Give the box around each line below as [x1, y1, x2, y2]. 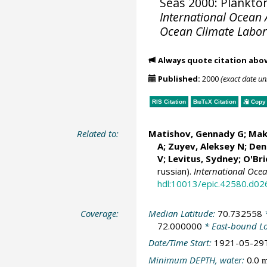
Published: [157, 73, 200, 84]
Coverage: [80, 207, 119, 219]
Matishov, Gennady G [148, 128, 244, 139]
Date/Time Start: [148, 237, 214, 249]
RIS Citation [151, 98, 186, 105]
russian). [157, 165, 194, 177]
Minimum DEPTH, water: [148, 253, 247, 266]
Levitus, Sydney [167, 153, 238, 164]
